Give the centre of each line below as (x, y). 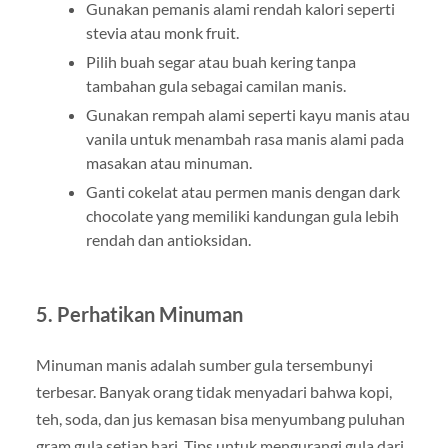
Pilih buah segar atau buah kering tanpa (220, 61)
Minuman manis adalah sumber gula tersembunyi (204, 364)
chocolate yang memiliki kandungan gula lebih (242, 215)
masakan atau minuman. (168, 162)
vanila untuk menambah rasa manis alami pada (244, 138)
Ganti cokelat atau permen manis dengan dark (242, 191)
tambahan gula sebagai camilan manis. (215, 85)
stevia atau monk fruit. (162, 32)
